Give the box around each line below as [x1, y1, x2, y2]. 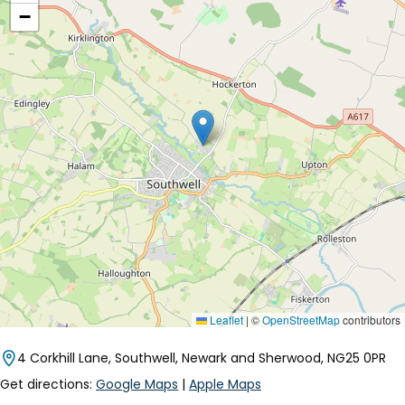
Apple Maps [189, 374, 261, 393]
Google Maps [96, 374, 178, 393]
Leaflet [207, 311, 243, 327]
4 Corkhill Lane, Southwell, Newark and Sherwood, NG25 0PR [17, 348, 386, 367]
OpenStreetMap [262, 311, 340, 327]
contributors [340, 311, 400, 327]
